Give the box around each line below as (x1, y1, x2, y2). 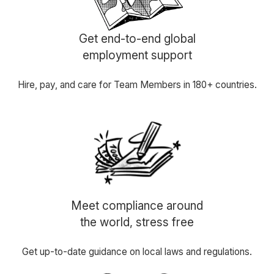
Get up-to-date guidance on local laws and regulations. (22, 246, 252, 258)
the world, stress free (80, 215, 194, 230)
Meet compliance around (71, 198, 203, 213)
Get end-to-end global (78, 31, 196, 46)
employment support (82, 48, 192, 63)
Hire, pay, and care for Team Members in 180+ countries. (17, 79, 257, 91)
